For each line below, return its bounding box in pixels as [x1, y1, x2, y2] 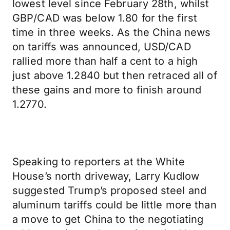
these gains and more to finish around [12, 84, 202, 96]
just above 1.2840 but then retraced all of [12, 69, 217, 82]
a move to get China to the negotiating [12, 213, 204, 225]
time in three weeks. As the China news [12, 26, 211, 39]
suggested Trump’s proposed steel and [12, 184, 207, 197]
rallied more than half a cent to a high [12, 55, 198, 67]
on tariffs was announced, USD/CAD [12, 41, 191, 53]
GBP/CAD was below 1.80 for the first [12, 12, 198, 24]
